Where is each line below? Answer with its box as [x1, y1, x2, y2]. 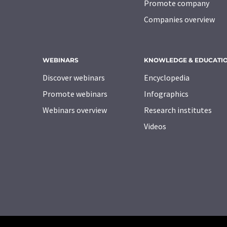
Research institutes [144, 105, 212, 116]
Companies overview [144, 14, 215, 25]
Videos [144, 121, 166, 132]
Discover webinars [43, 72, 105, 83]
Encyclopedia [144, 72, 190, 83]
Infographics [144, 89, 188, 99]
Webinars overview [43, 105, 107, 116]
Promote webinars [43, 89, 107, 99]
